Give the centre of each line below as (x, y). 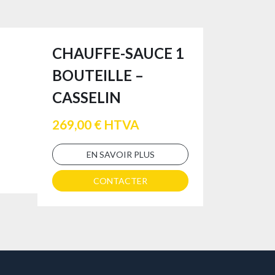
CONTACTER (120, 180)
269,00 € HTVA (96, 124)
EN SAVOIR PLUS (120, 154)
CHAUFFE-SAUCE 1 (118, 53)
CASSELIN (87, 97)
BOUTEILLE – (98, 75)
